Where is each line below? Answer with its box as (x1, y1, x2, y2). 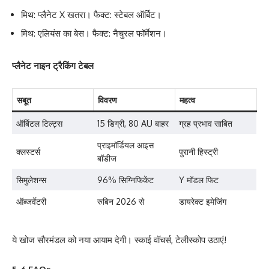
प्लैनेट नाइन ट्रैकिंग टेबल (12, 60, 94, 71)
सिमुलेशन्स (16, 174, 47, 185)
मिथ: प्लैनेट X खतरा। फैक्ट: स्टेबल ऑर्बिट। (21, 8, 162, 20)
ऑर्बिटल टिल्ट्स (16, 118, 63, 128)
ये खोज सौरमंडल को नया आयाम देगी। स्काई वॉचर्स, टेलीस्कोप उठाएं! (12, 234, 226, 246)
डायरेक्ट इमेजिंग (179, 196, 227, 207)
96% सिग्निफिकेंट (97, 174, 154, 185)
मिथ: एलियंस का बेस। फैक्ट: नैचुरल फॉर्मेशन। (21, 28, 167, 39)
